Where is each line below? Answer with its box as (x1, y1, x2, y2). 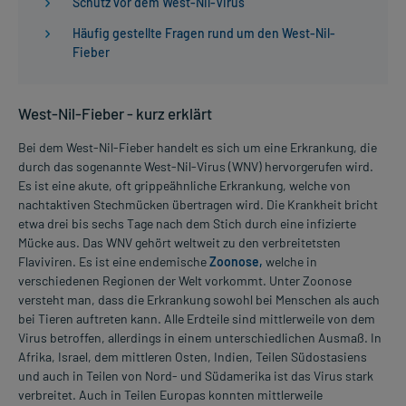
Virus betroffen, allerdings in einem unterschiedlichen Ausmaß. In (18, 329, 382, 345)
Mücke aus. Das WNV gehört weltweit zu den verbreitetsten (18, 234, 341, 250)
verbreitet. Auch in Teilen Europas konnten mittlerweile (18, 386, 323, 402)
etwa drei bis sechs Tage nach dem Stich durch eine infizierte (18, 215, 356, 231)
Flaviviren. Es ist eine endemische (18, 253, 209, 269)
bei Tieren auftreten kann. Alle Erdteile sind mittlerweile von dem (18, 310, 375, 326)
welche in (263, 253, 317, 269)
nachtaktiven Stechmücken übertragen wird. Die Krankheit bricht (18, 196, 378, 212)
